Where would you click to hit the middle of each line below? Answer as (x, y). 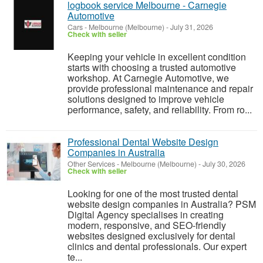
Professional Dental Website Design (143, 142)
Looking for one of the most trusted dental (153, 193)
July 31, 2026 (191, 27)
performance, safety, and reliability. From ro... (160, 109)
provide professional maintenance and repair (160, 88)
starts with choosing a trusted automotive (152, 67)
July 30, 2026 (223, 164)
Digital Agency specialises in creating (146, 215)
